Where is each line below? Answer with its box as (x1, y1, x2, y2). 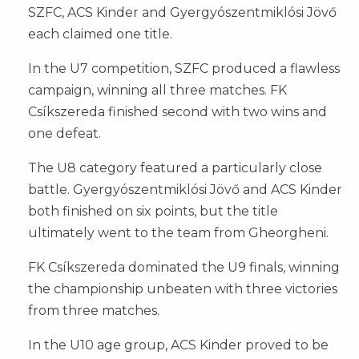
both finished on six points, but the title (28, 204, 278, 220)
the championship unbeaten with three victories (28, 281, 337, 297)
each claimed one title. (28, 26, 172, 42)
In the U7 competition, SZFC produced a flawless (28, 61, 340, 77)
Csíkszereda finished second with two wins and (28, 104, 327, 120)
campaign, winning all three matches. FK (28, 83, 287, 99)
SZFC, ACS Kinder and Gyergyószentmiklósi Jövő (28, 5, 337, 21)
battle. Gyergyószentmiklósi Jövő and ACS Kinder (28, 182, 342, 198)
